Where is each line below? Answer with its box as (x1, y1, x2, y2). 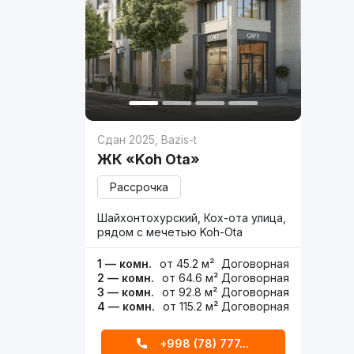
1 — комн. (97, 257, 153, 271)
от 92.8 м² (162, 285, 218, 299)
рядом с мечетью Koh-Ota (97, 225, 243, 239)
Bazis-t (161, 133, 198, 147)
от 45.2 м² (160, 257, 215, 271)
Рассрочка (110, 180, 169, 194)
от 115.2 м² (163, 299, 219, 314)
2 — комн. (97, 271, 155, 285)
